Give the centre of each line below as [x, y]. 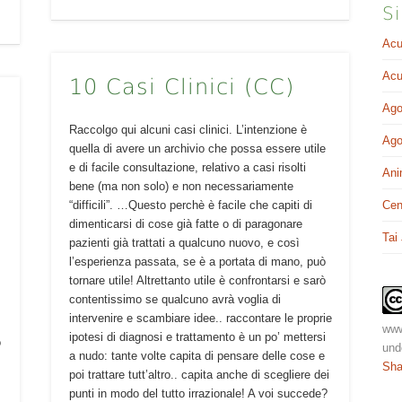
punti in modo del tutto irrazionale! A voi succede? [198, 393]
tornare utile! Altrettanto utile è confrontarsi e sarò [197, 280]
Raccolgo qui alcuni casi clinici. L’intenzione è [188, 129]
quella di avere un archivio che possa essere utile [197, 148]
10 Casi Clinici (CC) [181, 87]
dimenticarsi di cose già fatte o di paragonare [185, 223]
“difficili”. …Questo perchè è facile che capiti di [190, 205]
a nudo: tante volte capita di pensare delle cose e [197, 355]
